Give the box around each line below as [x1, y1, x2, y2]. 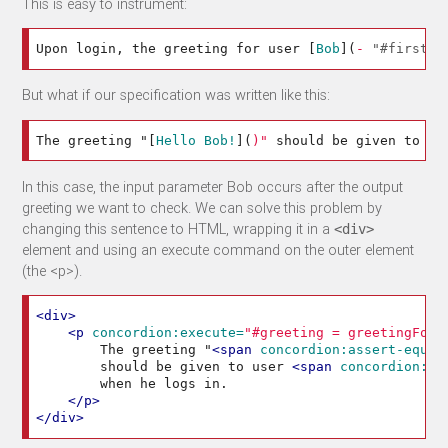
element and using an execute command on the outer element [22, 239, 415, 259]
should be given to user [36, 359, 293, 375]
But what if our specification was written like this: [22, 85, 331, 105]
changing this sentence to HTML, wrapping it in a [22, 218, 335, 238]
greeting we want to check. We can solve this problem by [22, 197, 383, 217]
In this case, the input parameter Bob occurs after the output [22, 176, 404, 196]
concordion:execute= [92, 325, 245, 341]
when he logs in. [36, 376, 229, 392]
